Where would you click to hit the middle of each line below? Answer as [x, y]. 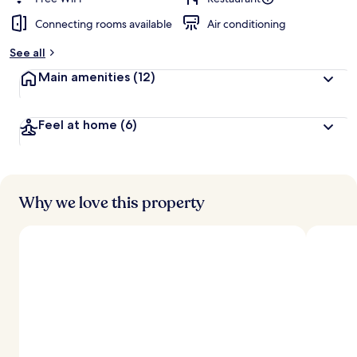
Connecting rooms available [104, 24]
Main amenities [84, 77]
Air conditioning [247, 24]
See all [27, 53]
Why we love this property [112, 203]
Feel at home [78, 125]
